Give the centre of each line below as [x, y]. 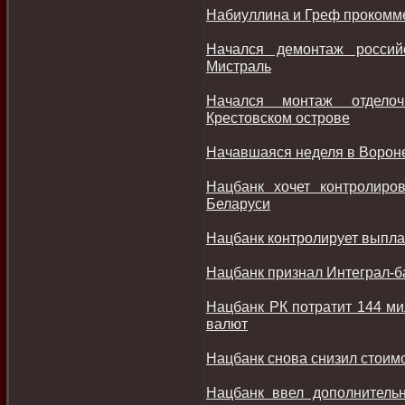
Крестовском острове [278, 118]
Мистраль [239, 66]
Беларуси [238, 203]
